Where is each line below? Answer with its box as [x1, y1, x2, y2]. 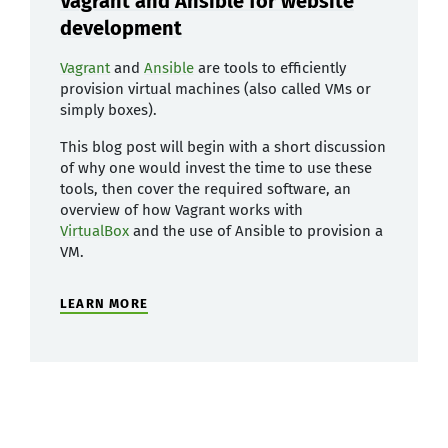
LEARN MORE [60, 295, 148, 311]
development [60, 15, 182, 40]
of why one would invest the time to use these [60, 158, 372, 177]
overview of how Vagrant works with [60, 200, 303, 219]
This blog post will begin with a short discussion [60, 137, 386, 156]
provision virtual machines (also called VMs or [60, 79, 371, 98]
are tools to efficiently [194, 58, 346, 77]
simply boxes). [60, 100, 157, 119]
